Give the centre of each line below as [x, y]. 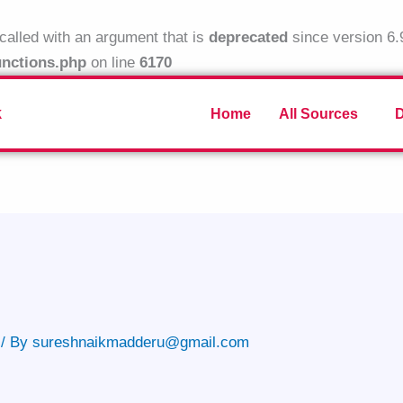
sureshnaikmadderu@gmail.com [141, 342]
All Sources [319, 113]
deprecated [248, 37]
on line [113, 63]
